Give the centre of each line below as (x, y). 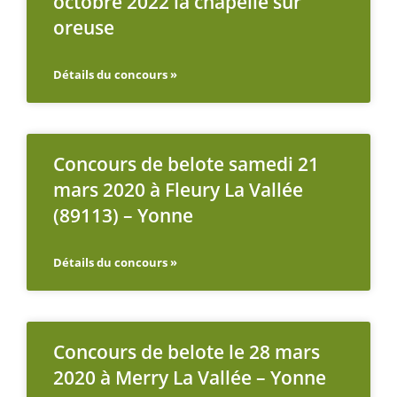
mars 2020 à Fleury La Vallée (178, 190)
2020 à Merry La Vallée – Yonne (190, 378)
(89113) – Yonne (123, 216)
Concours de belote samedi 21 (186, 164)
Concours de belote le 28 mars (187, 352)
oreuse (84, 28)
